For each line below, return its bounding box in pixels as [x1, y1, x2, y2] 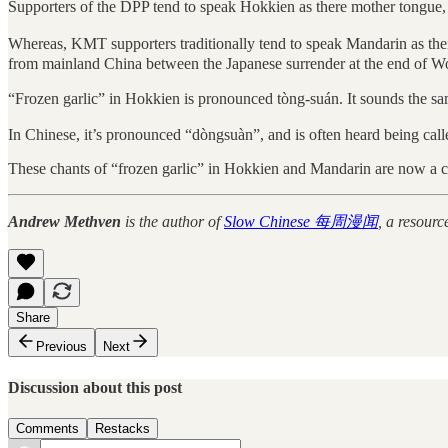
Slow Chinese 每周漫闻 [224, 213, 378, 231]
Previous [36, 339, 87, 355]
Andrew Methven [8, 213, 121, 231]
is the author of [121, 213, 224, 231]
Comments [16, 420, 79, 436]
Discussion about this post [8, 378, 182, 396]
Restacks [95, 420, 150, 436]
